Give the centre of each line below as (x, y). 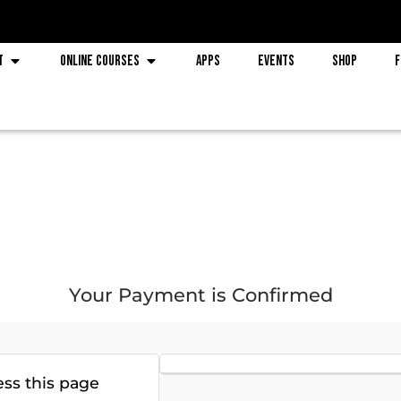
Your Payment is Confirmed (200, 294)
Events (276, 61)
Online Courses (99, 61)
